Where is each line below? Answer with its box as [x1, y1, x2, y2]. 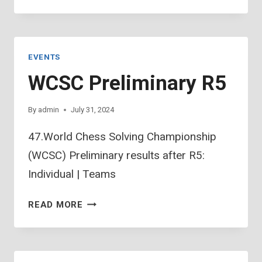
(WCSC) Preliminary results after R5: [28, 149, 205, 163]
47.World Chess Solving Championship [28, 130, 216, 144]
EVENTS [28, 53, 60, 62]
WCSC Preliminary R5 [28, 71, 226, 96]
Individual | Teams [28, 167, 116, 181]
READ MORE [28, 199, 83, 211]
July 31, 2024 [71, 105, 115, 115]
